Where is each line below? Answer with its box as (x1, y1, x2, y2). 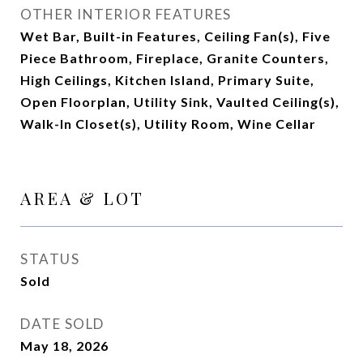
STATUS (20, 250, 79, 267)
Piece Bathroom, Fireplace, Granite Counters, (20, 50, 329, 66)
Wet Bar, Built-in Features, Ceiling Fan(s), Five (20, 28, 331, 44)
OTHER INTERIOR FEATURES (20, 6, 232, 23)
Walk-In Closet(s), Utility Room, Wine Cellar (20, 116, 316, 131)
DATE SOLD (20, 315, 105, 332)
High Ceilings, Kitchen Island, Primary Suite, (20, 72, 314, 88)
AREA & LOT (20, 186, 144, 209)
